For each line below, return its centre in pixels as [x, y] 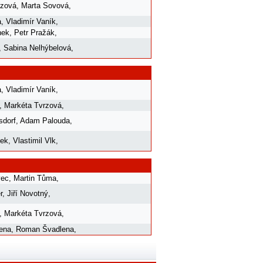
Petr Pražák [34, 32]
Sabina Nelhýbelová [37, 48]
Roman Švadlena [45, 229]
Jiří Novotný [28, 193]
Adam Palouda [45, 120]
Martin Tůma [35, 178]
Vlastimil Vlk [34, 140]
